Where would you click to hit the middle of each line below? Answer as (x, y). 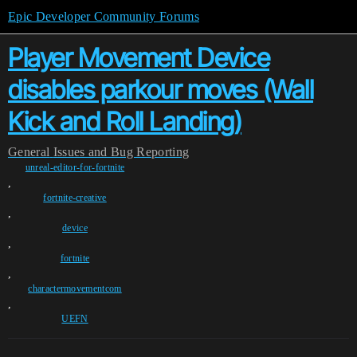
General (29, 152)
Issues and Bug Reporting (121, 152)
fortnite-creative (75, 198)
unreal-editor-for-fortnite (75, 167)
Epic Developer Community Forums (104, 16)
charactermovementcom (75, 288)
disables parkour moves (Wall (161, 90)
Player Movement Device (139, 58)
